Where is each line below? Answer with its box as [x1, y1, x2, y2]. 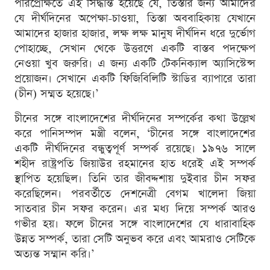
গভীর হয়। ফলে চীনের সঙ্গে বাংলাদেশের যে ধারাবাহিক [14, 216, 256, 231]
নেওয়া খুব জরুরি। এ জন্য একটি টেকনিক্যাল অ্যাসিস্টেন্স [14, 55, 256, 71]
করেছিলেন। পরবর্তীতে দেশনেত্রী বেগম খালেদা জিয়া [14, 186, 256, 201]
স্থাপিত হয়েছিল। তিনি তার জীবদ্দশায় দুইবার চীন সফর [14, 171, 256, 186]
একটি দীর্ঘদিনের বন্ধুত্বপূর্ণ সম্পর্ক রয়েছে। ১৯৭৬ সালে [14, 140, 256, 156]
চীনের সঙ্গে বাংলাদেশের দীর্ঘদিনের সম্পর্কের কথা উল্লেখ [14, 110, 256, 126]
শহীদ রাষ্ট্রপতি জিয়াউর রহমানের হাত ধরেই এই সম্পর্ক [14, 155, 256, 171]
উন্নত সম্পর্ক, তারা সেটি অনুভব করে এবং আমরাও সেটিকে [14, 231, 256, 246]
